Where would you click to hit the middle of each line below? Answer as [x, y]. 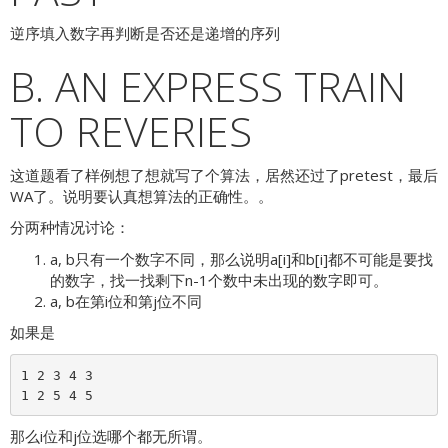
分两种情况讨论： [70, 227]
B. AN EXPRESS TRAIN [208, 86]
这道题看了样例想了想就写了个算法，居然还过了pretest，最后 [224, 174]
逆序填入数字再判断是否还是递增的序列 [145, 33]
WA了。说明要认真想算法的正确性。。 [141, 195]
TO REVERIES [131, 131]
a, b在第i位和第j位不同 [126, 300]
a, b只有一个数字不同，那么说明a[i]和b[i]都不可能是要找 [241, 258]
